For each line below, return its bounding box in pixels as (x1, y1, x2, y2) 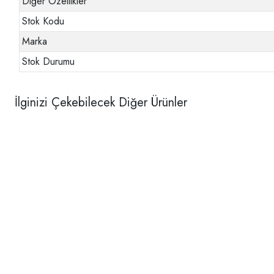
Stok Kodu (22, 14, 65, 29)
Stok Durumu (22, 54, 75, 69)
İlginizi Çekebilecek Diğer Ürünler (15, 94, 187, 112)
